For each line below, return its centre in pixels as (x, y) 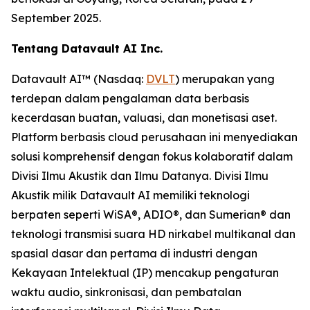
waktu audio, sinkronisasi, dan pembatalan (126, 292)
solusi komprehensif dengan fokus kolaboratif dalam (152, 157)
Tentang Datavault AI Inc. (87, 49)
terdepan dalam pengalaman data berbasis (130, 99)
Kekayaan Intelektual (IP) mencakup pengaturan (145, 273)
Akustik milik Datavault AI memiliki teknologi (130, 195)
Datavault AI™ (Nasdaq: (79, 79)
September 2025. (56, 18)
